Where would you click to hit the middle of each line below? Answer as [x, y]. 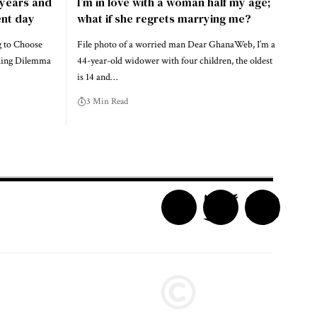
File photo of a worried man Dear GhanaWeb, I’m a [176, 45]
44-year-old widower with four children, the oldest [174, 61]
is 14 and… [97, 77]
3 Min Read [107, 102]
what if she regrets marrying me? [164, 19]
